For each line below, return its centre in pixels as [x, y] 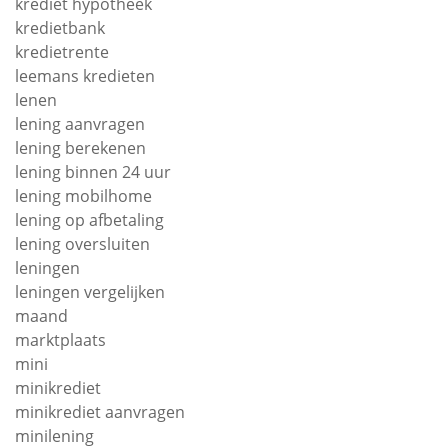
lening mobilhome [83, 196]
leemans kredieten [85, 76]
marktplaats [60, 340]
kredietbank [60, 28]
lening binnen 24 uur [93, 172]
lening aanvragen [80, 124]
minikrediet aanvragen [100, 412]
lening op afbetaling [89, 220]
